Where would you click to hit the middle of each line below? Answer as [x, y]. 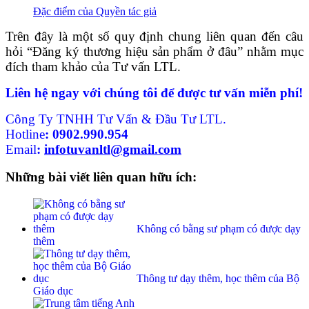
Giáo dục [53, 291]
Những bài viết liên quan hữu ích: [101, 177]
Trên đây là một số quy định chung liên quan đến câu [154, 36]
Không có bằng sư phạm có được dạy [219, 229]
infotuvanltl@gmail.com [113, 149]
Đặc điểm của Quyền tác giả [95, 11]
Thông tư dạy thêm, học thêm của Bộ [218, 279]
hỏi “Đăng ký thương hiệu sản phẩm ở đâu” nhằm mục [154, 51]
